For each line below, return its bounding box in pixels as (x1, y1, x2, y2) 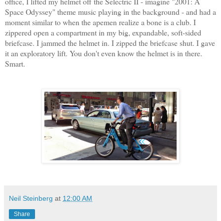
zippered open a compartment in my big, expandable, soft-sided (5, 27, 201, 37)
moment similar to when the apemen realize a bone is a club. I (5, 16, 196, 27)
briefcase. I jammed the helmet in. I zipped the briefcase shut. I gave (5, 37, 215, 48)
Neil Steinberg (9, 194, 53, 202)
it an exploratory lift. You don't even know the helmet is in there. (5, 47, 202, 58)
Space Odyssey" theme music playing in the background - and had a (5, 6, 216, 17)
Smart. (5, 58, 25, 69)
